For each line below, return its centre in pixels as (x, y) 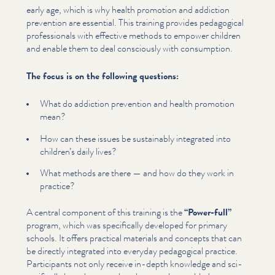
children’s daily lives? (78, 151)
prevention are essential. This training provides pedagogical (135, 22)
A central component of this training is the (105, 212)
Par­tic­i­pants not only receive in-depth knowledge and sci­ (134, 263)
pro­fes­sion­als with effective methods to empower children (134, 35)
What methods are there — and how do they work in (137, 173)
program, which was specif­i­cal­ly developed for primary (127, 225)
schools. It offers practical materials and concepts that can (134, 238)
